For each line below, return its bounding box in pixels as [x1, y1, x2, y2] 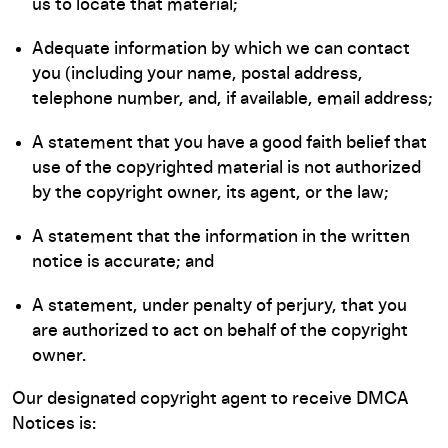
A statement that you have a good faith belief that [32, 134, 427, 152]
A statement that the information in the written [32, 228, 410, 246]
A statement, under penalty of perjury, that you [32, 297, 407, 315]
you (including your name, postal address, [32, 65, 363, 83]
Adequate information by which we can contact [32, 40, 410, 58]
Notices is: [12, 415, 96, 433]
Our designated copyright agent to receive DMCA [12, 390, 409, 408]
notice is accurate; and [32, 253, 214, 271]
